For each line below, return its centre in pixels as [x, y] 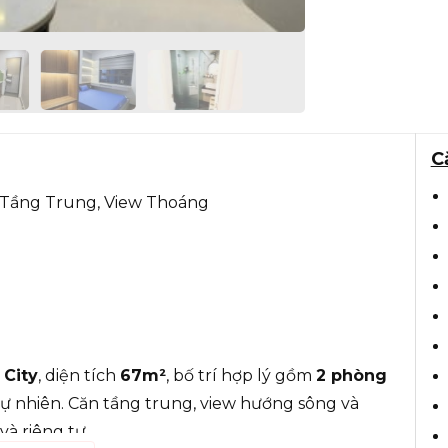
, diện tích [79, 375]
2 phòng [351, 375]
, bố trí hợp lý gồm [241, 375]
